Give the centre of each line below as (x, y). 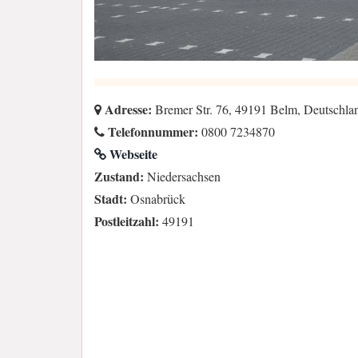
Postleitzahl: (127, 221)
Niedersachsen (182, 177)
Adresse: (127, 109)
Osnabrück (156, 199)
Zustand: (119, 177)
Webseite (132, 154)
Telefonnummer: (151, 132)
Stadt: (111, 199)
